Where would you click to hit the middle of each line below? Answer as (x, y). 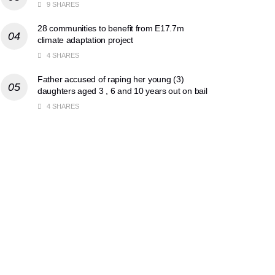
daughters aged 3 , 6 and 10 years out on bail (122, 91)
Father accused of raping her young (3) (111, 79)
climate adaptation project (85, 40)
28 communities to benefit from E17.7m (111, 28)
